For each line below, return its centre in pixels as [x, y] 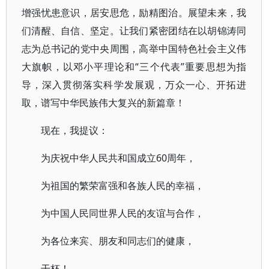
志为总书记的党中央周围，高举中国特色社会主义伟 [134, 49]
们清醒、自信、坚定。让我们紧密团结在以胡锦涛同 [134, 31]
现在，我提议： [74, 130]
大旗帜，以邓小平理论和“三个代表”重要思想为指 [134, 67]
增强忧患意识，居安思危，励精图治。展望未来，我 [134, 13]
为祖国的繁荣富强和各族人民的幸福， [122, 186]
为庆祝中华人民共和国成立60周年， [118, 158]
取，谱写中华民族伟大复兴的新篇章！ [103, 103]
